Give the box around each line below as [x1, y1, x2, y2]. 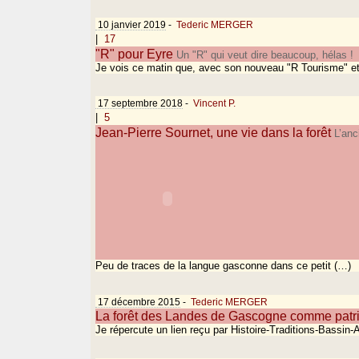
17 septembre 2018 [95, 98, 184, 109]
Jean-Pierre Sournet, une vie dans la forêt [95, 126, 332, 140]
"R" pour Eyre [95, 46, 174, 61]
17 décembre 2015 [95, 296, 181, 307]
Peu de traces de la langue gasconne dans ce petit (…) [95, 260, 352, 272]
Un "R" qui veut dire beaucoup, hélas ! [173, 48, 354, 61]
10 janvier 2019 [95, 18, 167, 30]
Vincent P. [193, 98, 236, 109]
